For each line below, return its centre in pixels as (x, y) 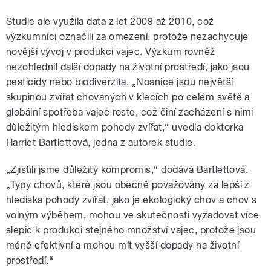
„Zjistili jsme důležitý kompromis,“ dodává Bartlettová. (127, 170)
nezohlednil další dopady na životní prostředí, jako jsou (128, 67)
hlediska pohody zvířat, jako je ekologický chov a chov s (132, 200)
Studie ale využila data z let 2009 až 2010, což (110, 22)
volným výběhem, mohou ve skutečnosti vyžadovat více (133, 215)
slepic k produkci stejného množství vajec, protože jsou (131, 230)
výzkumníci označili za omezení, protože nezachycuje (127, 37)
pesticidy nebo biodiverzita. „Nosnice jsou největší (120, 82)
